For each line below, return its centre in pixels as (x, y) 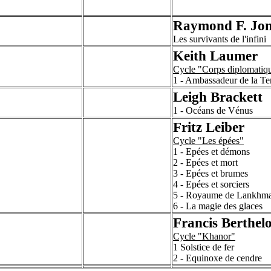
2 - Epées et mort (205, 162)
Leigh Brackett (218, 97)
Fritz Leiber (209, 127)
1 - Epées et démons (211, 152)
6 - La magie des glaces (218, 206)
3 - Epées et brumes (211, 173)
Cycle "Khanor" (204, 236)
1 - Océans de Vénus (213, 110)
